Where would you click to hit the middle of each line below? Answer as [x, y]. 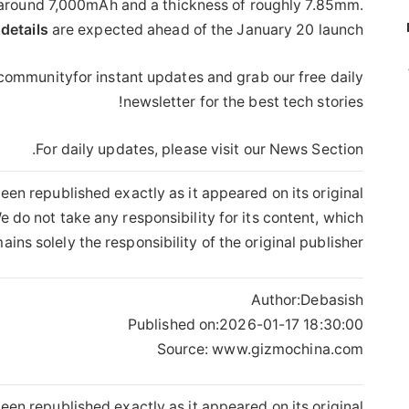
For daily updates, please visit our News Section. [200, 149]
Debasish [332, 299]
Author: [276, 299]
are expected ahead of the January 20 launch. [206, 29]
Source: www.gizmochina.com [260, 349]
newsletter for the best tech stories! [243, 101]
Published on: [173, 324]
